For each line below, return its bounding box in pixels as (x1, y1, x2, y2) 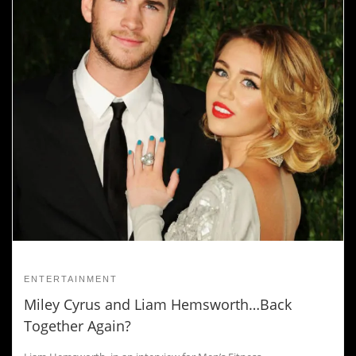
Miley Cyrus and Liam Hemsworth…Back (24, 294, 292, 314)
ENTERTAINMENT (24, 273, 118, 284)
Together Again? (24, 315, 131, 335)
